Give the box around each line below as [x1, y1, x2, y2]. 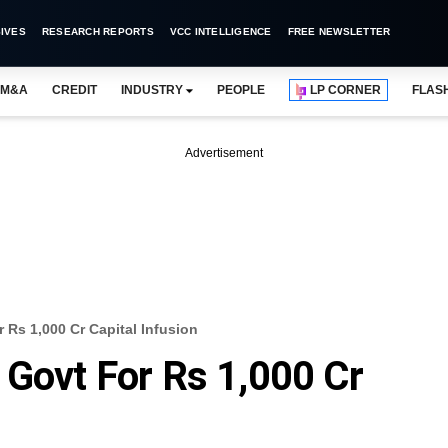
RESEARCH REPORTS [41, 26, 154, 37]
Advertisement [185, 146, 263, 160]
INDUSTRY [120, 83, 183, 97]
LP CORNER [310, 83, 382, 97]
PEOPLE [216, 83, 266, 97]
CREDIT [51, 83, 97, 97]
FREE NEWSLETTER [287, 26, 391, 37]
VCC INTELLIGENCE [169, 26, 272, 37]
